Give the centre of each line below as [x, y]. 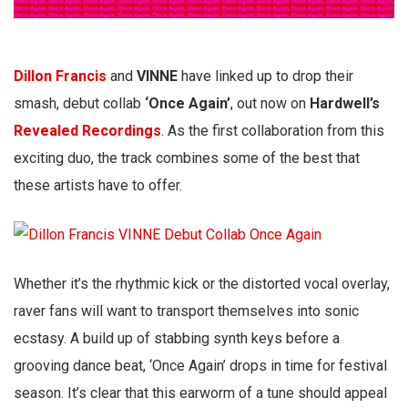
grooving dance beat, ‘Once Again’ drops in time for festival [200, 366]
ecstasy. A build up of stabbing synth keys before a [177, 339]
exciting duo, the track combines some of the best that [187, 158]
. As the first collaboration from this [273, 131]
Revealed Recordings [87, 131]
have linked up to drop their [265, 76]
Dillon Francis [60, 76]
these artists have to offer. [98, 186]
